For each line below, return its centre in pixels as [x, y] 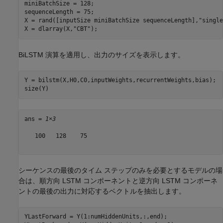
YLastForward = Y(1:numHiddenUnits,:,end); [96, 217]
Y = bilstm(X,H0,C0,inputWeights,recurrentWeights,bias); [120, 80]
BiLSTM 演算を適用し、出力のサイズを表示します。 [102, 55]
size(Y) [36, 89]
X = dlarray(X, [49, 29]
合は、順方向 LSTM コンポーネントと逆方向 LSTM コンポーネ [118, 180]
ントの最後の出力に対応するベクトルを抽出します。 [102, 191]
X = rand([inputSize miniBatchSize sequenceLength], [111, 21]
